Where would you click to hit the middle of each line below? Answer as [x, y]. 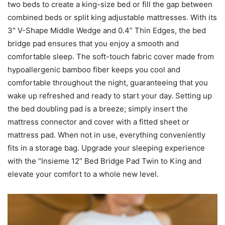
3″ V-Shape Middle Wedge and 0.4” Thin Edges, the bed [107, 31]
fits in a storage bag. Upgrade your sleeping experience [106, 148]
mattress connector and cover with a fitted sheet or [98, 122]
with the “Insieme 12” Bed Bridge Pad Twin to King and [104, 161]
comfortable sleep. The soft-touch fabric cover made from [111, 57]
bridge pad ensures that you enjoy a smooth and [93, 44]
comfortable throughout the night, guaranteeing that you [108, 83]
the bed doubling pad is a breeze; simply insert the [98, 109]
